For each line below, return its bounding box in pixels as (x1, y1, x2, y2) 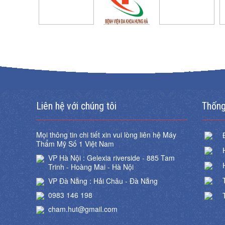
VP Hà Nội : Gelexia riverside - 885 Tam (48, 153, 175, 163)
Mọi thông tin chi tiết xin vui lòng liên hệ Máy (36, 130, 176, 140)
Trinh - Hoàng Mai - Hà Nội (48, 162, 134, 172)
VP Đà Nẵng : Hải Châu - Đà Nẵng (48, 176, 158, 186)
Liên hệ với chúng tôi (36, 100, 117, 113)
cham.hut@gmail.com (48, 204, 118, 214)
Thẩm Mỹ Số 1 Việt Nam (36, 139, 114, 149)
